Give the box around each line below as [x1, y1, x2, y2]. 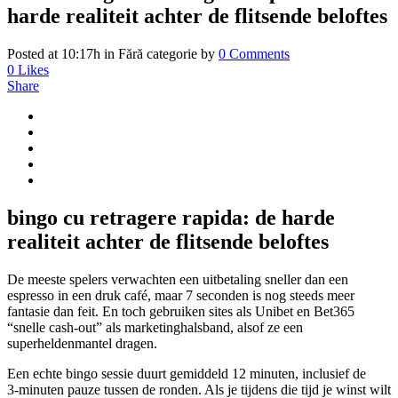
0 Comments [219, 45, 290, 61]
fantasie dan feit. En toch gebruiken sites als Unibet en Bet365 [7, 303, 354, 319]
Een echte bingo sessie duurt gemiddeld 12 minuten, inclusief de [7, 365, 366, 381]
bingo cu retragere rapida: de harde [7, 205, 335, 229]
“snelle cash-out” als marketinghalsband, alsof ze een [7, 319, 303, 335]
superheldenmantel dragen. [7, 335, 157, 351]
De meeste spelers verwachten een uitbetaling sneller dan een [7, 271, 348, 287]
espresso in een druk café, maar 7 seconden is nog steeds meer [7, 287, 354, 303]
